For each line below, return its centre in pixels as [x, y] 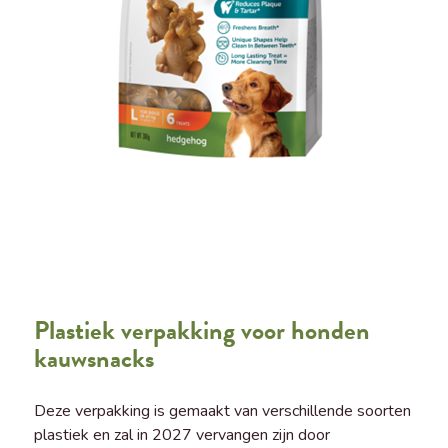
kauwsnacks [93, 358]
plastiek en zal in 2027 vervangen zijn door [181, 434]
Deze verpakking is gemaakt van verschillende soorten [222, 410]
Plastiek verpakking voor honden [201, 330]
